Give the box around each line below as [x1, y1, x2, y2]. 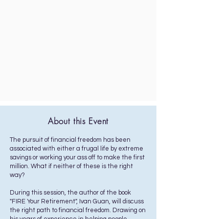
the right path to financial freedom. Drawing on [10, 207, 146, 214]
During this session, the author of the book [10, 189, 131, 196]
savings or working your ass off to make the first [10, 154, 145, 161]
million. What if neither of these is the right [10, 163, 133, 170]
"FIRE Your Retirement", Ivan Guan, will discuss [10, 198, 144, 205]
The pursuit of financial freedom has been [10, 136, 131, 143]
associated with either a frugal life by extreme [10, 145, 143, 152]
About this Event [47, 115, 109, 127]
